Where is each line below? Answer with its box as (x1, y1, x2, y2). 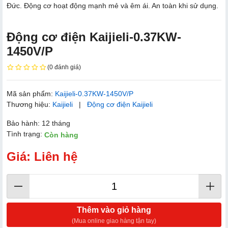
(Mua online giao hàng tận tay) (72, 217, 156, 225)
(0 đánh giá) (47, 63, 81, 71)
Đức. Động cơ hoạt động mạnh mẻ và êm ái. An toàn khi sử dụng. (7, 1, 218, 10)
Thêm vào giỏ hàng (77, 206, 151, 215)
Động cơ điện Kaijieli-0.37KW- (7, 30, 181, 44)
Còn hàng (44, 130, 78, 139)
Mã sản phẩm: (7, 90, 55, 98)
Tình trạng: (7, 130, 44, 138)
